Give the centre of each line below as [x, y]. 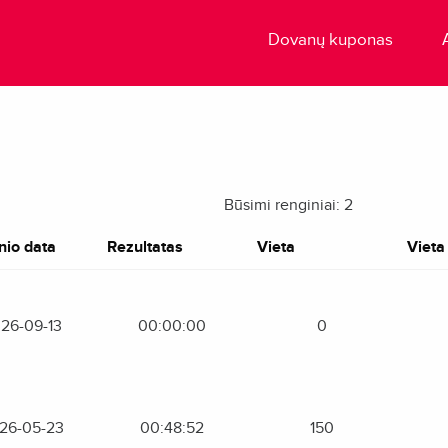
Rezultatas [144, 247]
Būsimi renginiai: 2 [288, 205]
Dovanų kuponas [331, 39]
